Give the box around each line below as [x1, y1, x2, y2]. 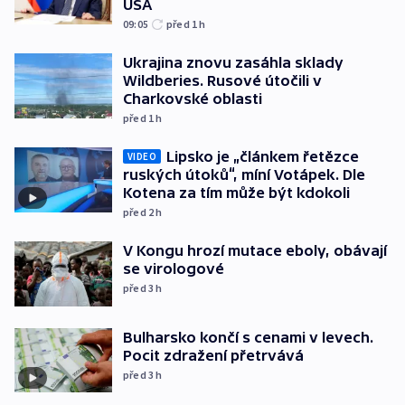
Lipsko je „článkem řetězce [166, 148, 359, 165]
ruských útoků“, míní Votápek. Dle [123, 166, 365, 184]
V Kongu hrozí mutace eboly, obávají [123, 242, 387, 259]
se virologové [123, 260, 224, 278]
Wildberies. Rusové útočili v [123, 72, 322, 89]
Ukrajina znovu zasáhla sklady [123, 54, 344, 71]
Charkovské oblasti [123, 90, 262, 108]
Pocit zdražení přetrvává [123, 346, 304, 363]
